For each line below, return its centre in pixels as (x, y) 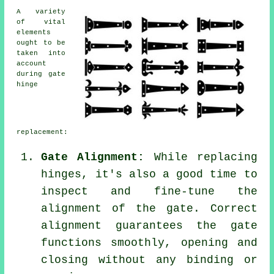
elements (34, 32)
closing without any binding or (149, 260)
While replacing (201, 157)
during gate (41, 74)
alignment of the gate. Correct (149, 208)
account (32, 63)
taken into (41, 53)
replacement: (43, 132)
